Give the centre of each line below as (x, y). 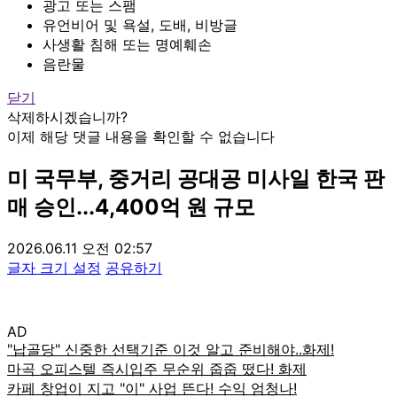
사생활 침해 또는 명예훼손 (127, 44)
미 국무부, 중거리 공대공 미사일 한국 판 (196, 178)
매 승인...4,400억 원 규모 (131, 206)
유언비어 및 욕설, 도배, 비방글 (140, 24)
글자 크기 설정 (54, 267)
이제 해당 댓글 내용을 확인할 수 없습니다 (141, 136)
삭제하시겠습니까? (67, 117)
